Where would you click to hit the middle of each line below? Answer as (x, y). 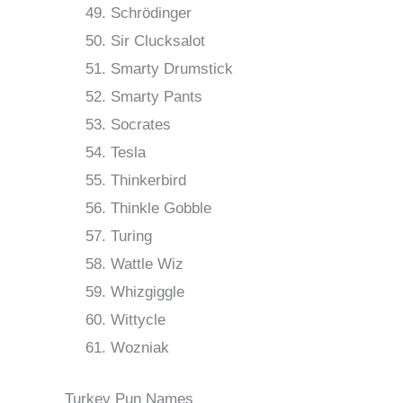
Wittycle (138, 320)
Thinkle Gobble (161, 209)
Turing (131, 237)
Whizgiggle (148, 292)
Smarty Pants (157, 97)
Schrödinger (151, 13)
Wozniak (140, 348)
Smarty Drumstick (172, 69)
